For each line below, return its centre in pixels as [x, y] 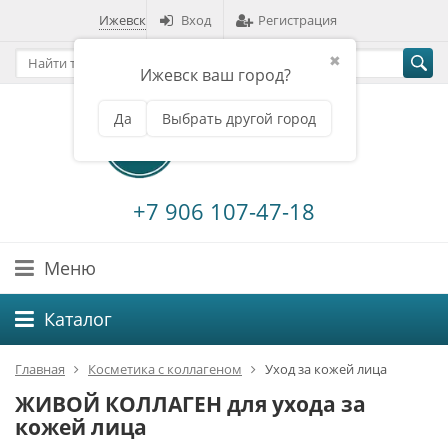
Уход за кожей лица [326, 369]
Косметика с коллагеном [165, 369]
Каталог [78, 319]
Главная [40, 369]
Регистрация [297, 20]
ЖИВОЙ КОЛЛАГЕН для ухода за [190, 404]
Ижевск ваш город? [215, 75]
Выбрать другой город [239, 118]
